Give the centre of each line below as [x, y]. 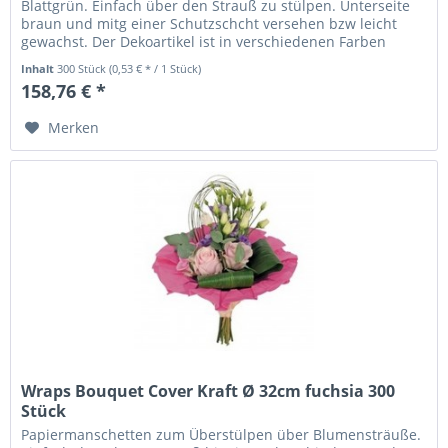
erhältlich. [55, 60]
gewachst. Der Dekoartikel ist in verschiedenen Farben [204, 42]
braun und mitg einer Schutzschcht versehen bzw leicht [209, 24]
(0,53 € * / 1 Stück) [155, 69]
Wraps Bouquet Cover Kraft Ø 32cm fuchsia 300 [208, 390]
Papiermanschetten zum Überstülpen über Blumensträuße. [221, 434]
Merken [74, 128]
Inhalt [39, 69]
